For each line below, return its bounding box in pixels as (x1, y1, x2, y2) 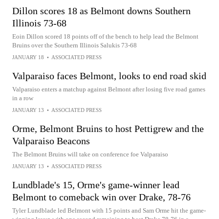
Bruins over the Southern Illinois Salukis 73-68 (12, 42, 137, 49)
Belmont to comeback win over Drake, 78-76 (12, 192, 191, 202)
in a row (12, 94, 33, 102)
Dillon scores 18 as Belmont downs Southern (12, 5, 191, 16)
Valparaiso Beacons (12, 135, 90, 146)
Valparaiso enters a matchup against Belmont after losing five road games (12, 86, 205, 93)
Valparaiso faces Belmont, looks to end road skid (12, 70, 206, 81)
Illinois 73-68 (12, 18, 66, 28)
